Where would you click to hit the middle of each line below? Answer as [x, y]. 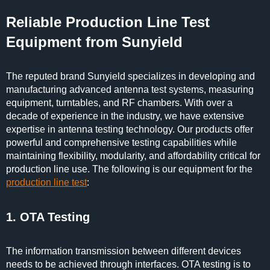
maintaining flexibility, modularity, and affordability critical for [133, 156]
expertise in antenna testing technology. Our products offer [130, 129]
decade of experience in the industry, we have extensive [125, 116]
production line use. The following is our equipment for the [129, 169]
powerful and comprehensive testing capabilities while [121, 143]
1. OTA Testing [48, 217]
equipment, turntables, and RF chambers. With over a [119, 103]
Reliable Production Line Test [108, 22]
